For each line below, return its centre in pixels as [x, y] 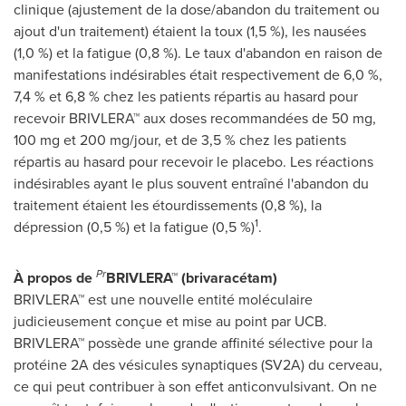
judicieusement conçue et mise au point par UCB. [170, 321]
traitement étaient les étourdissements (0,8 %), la [168, 205]
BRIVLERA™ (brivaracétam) [192, 278]
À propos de [55, 278]
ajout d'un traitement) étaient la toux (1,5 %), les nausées [190, 31]
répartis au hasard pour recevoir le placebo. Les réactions [193, 162]
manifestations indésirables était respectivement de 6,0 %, [198, 75]
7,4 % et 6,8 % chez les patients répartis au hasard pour [186, 97]
